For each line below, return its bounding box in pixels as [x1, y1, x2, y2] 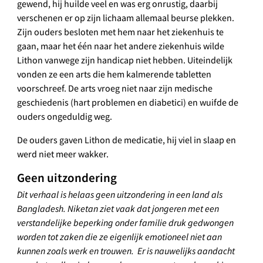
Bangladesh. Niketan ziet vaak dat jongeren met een [17, 203, 220, 215]
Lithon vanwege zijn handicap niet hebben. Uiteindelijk [17, 55, 233, 67]
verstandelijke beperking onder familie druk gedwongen [17, 217, 234, 230]
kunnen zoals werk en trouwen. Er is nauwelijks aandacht [17, 245, 235, 258]
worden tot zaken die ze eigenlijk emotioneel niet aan [17, 231, 222, 244]
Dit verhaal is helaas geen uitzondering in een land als [17, 188, 223, 201]
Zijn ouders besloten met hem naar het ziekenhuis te [17, 26, 224, 39]
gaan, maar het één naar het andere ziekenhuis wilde [17, 41, 225, 53]
